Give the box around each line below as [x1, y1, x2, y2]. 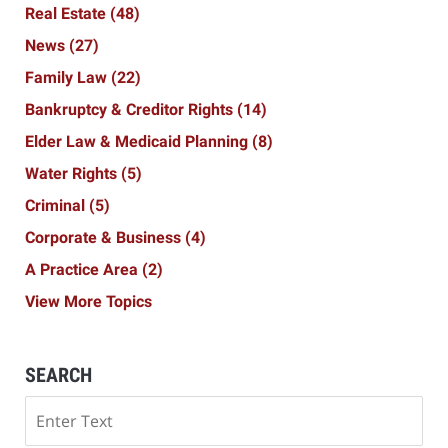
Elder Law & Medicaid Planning [25, 132, 252, 152]
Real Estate [25, 4, 110, 24]
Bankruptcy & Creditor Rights [25, 100, 237, 120]
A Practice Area [25, 260, 142, 280]
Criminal [25, 196, 89, 216]
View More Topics [25, 292, 152, 312]
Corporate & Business [25, 228, 185, 248]
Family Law [25, 68, 111, 88]
